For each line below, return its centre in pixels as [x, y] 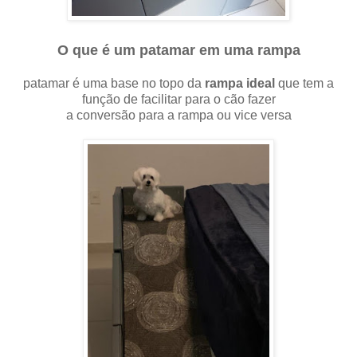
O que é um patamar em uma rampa [178, 50]
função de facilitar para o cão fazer [178, 99]
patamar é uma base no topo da [114, 83]
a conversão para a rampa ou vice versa [178, 115]
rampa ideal [241, 83]
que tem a [306, 83]
